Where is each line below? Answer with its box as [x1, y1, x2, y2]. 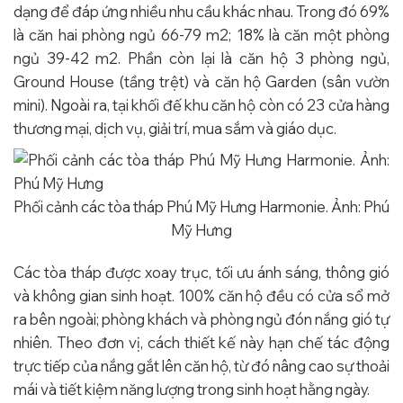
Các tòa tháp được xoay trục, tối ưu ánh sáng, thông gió [13, 263, 390, 282]
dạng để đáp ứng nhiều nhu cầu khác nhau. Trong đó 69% [13, 2, 390, 22]
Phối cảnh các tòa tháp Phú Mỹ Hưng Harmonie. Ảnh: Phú [13, 196, 390, 216]
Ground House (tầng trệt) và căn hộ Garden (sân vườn [13, 72, 390, 92]
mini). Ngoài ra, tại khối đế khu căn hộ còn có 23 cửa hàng [13, 95, 390, 115]
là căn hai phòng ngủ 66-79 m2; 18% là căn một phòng [13, 25, 390, 45]
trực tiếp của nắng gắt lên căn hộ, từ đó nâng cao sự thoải [13, 356, 390, 376]
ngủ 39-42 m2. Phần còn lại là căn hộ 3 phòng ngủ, [13, 49, 390, 68]
